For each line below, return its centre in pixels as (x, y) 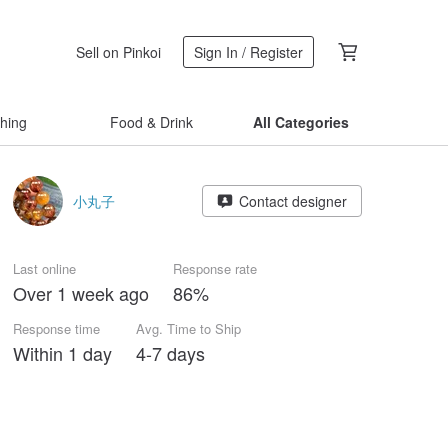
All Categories (301, 122)
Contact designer (292, 201)
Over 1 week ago (81, 293)
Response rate (215, 268)
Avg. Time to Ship (188, 328)
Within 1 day (62, 353)
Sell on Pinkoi (118, 51)
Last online (44, 268)
